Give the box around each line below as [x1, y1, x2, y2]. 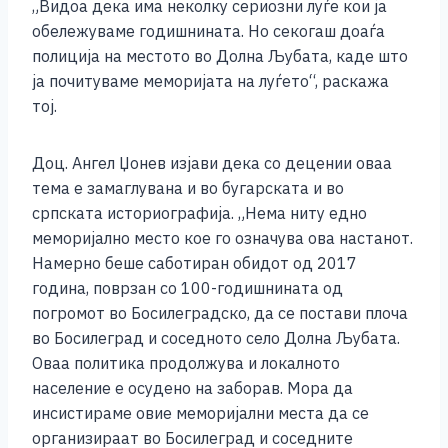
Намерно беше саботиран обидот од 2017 [32, 253, 357, 274]
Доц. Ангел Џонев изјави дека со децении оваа [32, 153, 392, 174]
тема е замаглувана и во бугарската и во [32, 178, 344, 199]
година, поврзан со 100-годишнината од [32, 278, 343, 299]
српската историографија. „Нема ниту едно [32, 203, 367, 224]
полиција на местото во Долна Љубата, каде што [32, 46, 408, 67]
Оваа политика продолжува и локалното [32, 353, 340, 374]
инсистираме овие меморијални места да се [32, 403, 369, 424]
